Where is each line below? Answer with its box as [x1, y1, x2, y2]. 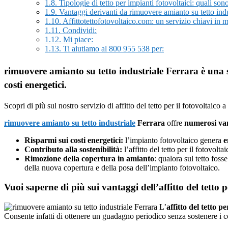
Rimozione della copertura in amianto [24, 154, 154, 163]
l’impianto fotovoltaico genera [123, 135, 223, 145]
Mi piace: [61, 35, 93, 44]
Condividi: [61, 25, 97, 35]
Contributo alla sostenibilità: [24, 145, 122, 154]
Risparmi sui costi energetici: [24, 135, 123, 145]
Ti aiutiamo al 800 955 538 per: [61, 44, 164, 53]
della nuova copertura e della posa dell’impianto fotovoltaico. [24, 163, 220, 172]
